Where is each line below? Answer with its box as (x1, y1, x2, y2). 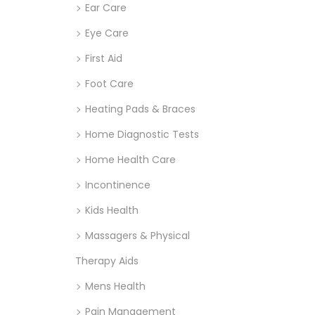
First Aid (85, 51, 122, 65)
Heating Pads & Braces (85, 101, 195, 116)
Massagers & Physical (85, 228, 190, 243)
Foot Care (85, 76, 134, 91)
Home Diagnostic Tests (85, 127, 199, 141)
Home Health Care (85, 152, 176, 167)
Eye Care (85, 25, 129, 40)
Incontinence (85, 177, 150, 192)
